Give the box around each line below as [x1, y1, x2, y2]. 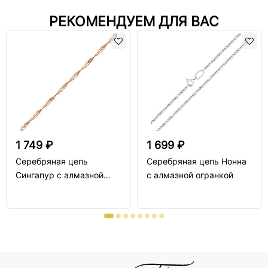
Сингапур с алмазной [16, 170, 103, 180]
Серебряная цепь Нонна [147, 156, 246, 166]
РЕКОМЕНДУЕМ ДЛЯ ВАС [49, 13, 219, 30]
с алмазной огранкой [147, 170, 233, 180]
